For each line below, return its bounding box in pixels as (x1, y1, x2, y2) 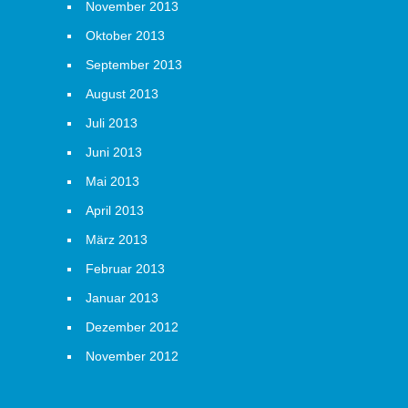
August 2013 (86, 87, 158, 101)
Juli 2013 (86, 116, 138, 130)
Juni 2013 (86, 145, 142, 159)
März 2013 (86, 232, 148, 247)
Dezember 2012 (86, 320, 178, 334)
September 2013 (86, 57, 182, 72)
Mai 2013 (86, 174, 139, 189)
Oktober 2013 (86, 28, 165, 43)
